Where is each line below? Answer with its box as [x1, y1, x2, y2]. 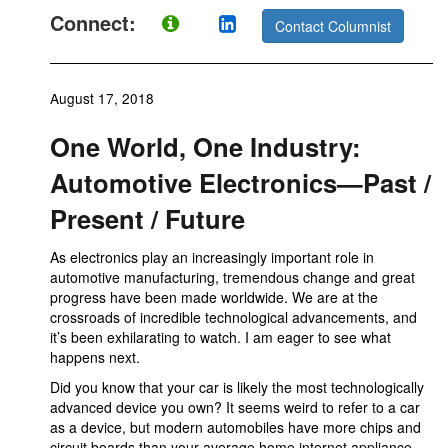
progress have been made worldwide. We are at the [50, 287, 378, 307]
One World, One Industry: [50, 128, 361, 165]
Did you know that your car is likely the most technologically [50, 377, 424, 397]
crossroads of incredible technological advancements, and [50, 307, 417, 327]
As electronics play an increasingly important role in [50, 247, 374, 267]
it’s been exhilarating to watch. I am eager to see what [50, 327, 391, 347]
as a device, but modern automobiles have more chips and [50, 417, 421, 437]
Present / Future [50, 200, 245, 237]
